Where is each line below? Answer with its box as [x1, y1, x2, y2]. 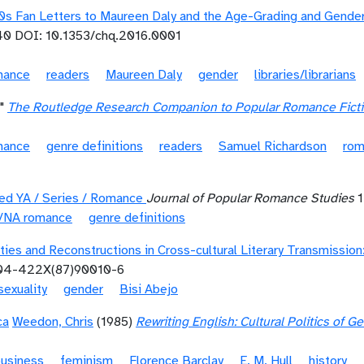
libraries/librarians [254, 67, 356, 83]
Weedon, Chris [12, 314, 93, 330]
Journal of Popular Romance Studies [146, 190, 354, 206]
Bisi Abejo [119, 281, 178, 297]
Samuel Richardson [219, 138, 327, 154]
